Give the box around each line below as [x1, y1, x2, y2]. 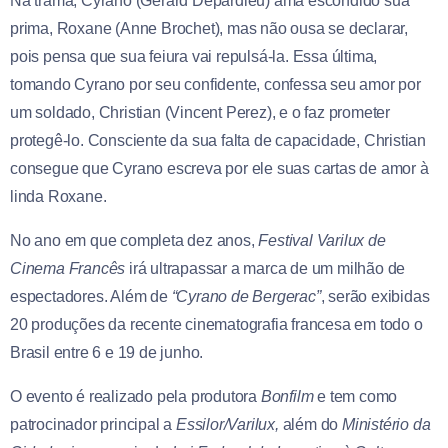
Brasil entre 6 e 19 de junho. [10, 344, 204, 362]
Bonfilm [260, 388, 314, 406]
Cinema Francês [10, 260, 126, 278]
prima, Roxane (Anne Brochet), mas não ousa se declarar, [10, 20, 408, 38]
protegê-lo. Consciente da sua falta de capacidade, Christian [10, 132, 426, 150]
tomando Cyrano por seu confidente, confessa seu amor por [10, 76, 421, 94]
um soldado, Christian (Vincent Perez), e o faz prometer [10, 104, 390, 122]
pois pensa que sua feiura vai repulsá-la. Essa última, [10, 48, 378, 66]
